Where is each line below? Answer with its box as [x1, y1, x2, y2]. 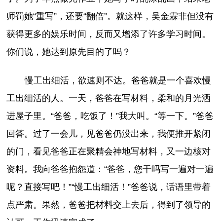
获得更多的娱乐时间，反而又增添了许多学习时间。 [6, 29, 211, 39]
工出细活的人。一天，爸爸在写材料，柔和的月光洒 [6, 93, 211, 104]
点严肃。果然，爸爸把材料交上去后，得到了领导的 [6, 200, 211, 210]
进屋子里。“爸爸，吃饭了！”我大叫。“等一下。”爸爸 [6, 111, 214, 121]
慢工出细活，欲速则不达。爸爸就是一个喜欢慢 [24, 75, 211, 86]
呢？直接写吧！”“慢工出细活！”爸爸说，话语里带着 [6, 182, 211, 192]
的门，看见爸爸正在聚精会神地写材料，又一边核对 [6, 147, 211, 157]
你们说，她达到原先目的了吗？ [6, 47, 131, 57]
